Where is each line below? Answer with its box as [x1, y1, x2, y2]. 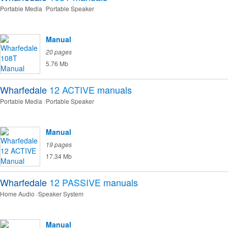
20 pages [46, 47, 72, 56]
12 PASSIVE [49, 176, 101, 189]
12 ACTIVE [49, 83, 95, 97]
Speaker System [38, 189, 83, 198]
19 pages [46, 140, 72, 149]
